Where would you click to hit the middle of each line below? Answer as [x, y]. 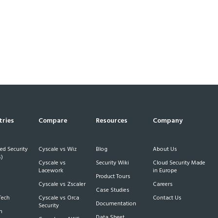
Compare [53, 121]
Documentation [116, 204]
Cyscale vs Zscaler [62, 184]
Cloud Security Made [179, 163]
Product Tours [113, 177]
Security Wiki [112, 163]
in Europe [165, 171]
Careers [163, 184]
